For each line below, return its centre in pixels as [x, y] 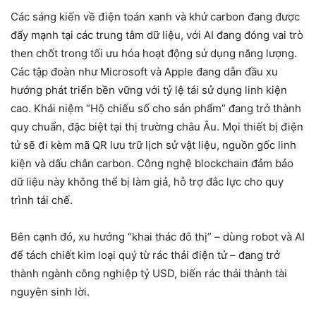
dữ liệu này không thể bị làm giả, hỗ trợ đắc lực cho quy [147, 181]
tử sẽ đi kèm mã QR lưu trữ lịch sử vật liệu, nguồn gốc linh [153, 145]
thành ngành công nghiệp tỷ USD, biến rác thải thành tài [149, 273]
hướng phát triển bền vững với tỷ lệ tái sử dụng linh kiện [149, 90]
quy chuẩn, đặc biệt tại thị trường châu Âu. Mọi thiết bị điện [157, 126]
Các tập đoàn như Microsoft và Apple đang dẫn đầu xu [144, 71]
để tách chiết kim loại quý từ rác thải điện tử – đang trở [145, 255]
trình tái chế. [42, 200]
